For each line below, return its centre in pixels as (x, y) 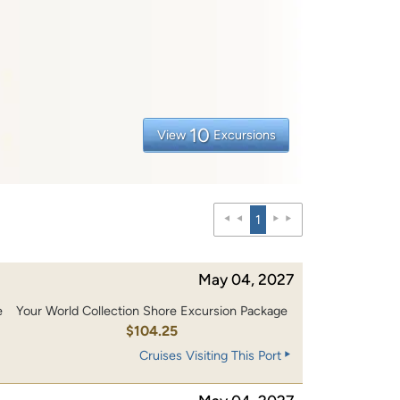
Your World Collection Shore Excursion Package (151, 311)
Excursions (244, 134)
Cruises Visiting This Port (210, 356)
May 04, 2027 (246, 279)
